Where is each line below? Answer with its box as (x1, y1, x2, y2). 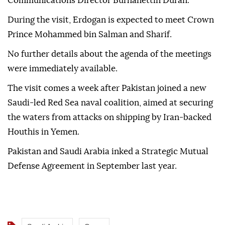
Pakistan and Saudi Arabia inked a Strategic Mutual (8, 147, 208, 156)
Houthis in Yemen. (8, 128, 79, 137)
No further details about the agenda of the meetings (8, 50, 211, 59)
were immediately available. (8, 64, 118, 73)
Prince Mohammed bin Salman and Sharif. (8, 30, 172, 39)
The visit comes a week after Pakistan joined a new (8, 84, 206, 93)
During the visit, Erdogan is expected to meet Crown (8, 16, 214, 25)
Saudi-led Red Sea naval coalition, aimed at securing (8, 98, 213, 107)
